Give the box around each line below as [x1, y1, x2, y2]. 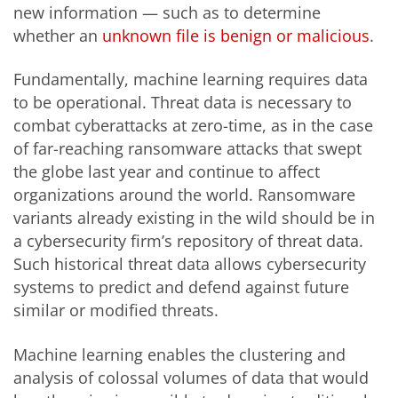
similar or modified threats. [13, 299, 219, 322]
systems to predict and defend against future [13, 276, 349, 298]
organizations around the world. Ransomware [13, 184, 355, 206]
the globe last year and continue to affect [13, 161, 320, 183]
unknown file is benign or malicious [102, 24, 370, 46]
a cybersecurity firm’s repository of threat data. [13, 230, 363, 252]
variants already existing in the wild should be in [13, 207, 375, 229]
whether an [13, 24, 102, 46]
